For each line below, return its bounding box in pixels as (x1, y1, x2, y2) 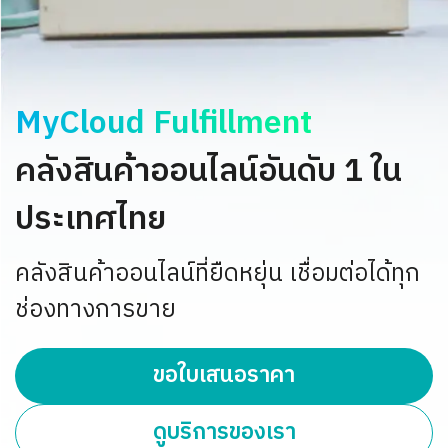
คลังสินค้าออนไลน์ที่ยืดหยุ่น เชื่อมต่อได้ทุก (15, 254, 420, 294)
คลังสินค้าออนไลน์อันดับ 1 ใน (15, 145, 402, 198)
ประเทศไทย (15, 193, 166, 246)
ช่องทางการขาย (15, 290, 176, 330)
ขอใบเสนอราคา (153, 357, 295, 394)
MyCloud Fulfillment (15, 97, 312, 150)
